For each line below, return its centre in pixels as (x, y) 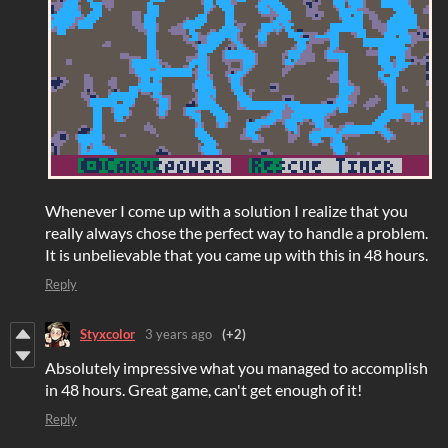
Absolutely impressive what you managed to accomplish (236, 367)
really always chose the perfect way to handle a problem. (236, 232)
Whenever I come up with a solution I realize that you (226, 210)
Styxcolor (107, 334)
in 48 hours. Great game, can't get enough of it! (203, 389)
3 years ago (178, 334)
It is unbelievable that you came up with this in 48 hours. (238, 254)
